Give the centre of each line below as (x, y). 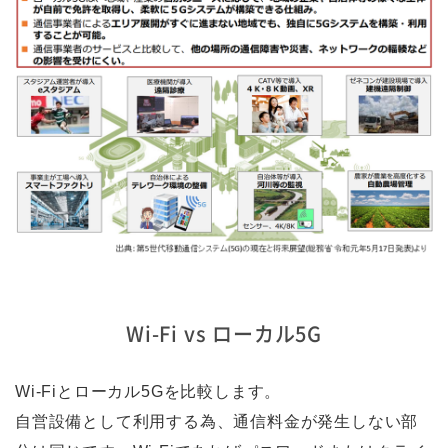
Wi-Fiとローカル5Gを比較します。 (148, 391)
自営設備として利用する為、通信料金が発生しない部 (217, 421)
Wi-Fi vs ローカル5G (224, 333)
